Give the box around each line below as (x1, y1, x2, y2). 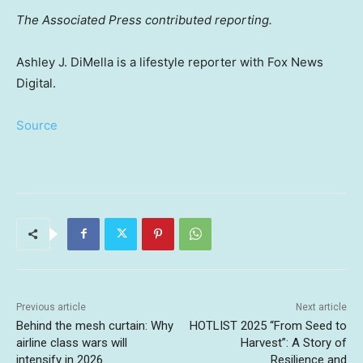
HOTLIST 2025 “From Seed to (189, 318, 347, 333)
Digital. (16, 75, 59, 91)
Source (16, 117, 58, 133)
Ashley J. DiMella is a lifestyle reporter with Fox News (16, 53, 323, 70)
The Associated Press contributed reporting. (16, 11, 272, 28)
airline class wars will (16, 335, 127, 350)
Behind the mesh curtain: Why (16, 318, 173, 333)
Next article (295, 301, 347, 313)
